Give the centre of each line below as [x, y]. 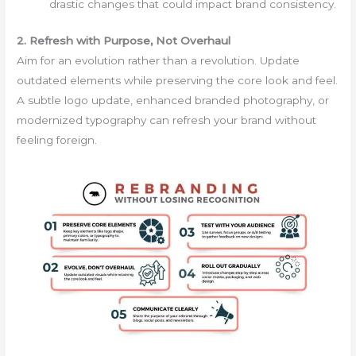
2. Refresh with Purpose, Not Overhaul [124, 40]
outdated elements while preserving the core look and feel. [178, 80]
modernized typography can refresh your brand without [167, 120]
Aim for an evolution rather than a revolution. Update [159, 60]
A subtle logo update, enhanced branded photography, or [173, 100]
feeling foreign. [57, 139]
